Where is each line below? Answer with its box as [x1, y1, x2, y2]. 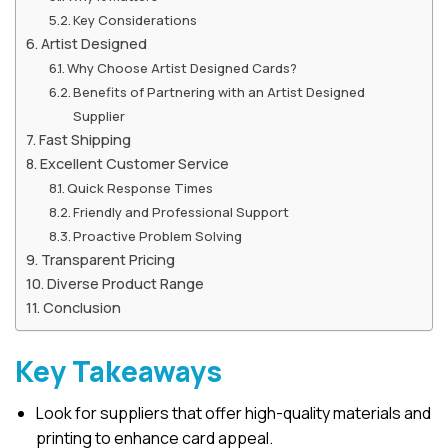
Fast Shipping [38, 130, 131, 150]
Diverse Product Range [46, 274, 204, 294]
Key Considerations [73, 11, 198, 30]
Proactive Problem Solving [73, 227, 243, 246]
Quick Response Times [67, 179, 214, 198]
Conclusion [42, 298, 121, 318]
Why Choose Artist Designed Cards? [67, 59, 298, 78]
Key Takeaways [15, 352, 222, 391]
